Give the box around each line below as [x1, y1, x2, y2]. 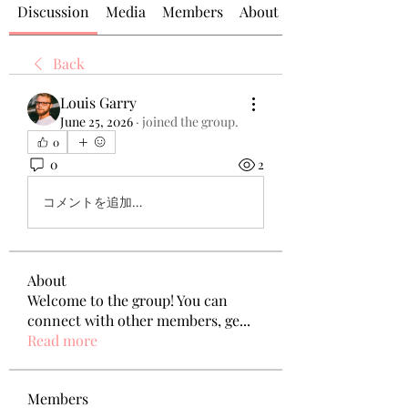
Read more [27, 330, 97, 350]
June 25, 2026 [60, 112, 133, 130]
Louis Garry [60, 92, 137, 112]
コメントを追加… [43, 193, 142, 211]
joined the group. [142, 112, 239, 130]
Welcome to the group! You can [27, 290, 228, 310]
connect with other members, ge [27, 310, 240, 330]
